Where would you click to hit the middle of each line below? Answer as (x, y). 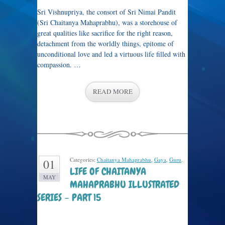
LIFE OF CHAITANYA (108, 171)
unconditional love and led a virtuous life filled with (111, 54)
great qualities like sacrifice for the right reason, (105, 33)
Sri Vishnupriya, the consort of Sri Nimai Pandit (106, 12)
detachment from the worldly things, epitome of (105, 43)
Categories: (83, 159)
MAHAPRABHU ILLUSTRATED (125, 184)
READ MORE (113, 91)
